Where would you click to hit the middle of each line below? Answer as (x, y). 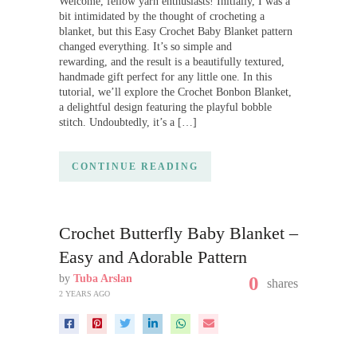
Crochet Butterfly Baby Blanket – (178, 233)
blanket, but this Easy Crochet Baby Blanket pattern (176, 32)
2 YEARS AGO (84, 294)
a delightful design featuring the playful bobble (165, 108)
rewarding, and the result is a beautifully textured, (172, 62)
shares (282, 284)
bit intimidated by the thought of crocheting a (162, 17)
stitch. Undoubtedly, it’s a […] (128, 123)
